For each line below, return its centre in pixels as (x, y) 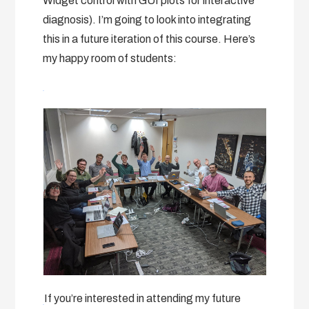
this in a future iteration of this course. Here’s (149, 39)
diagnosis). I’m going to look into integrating (147, 19)
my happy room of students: (110, 58)
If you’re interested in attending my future (143, 298)
